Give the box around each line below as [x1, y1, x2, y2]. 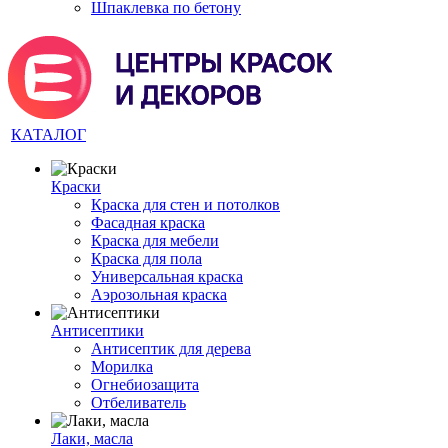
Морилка [91, 358, 153, 375]
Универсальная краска [91, 268, 243, 285]
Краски [51, 178, 101, 195]
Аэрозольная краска [91, 286, 227, 303]
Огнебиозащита [91, 376, 199, 393]
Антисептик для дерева [91, 340, 251, 357]
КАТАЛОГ [11, 126, 86, 143]
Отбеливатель [91, 394, 186, 411]
